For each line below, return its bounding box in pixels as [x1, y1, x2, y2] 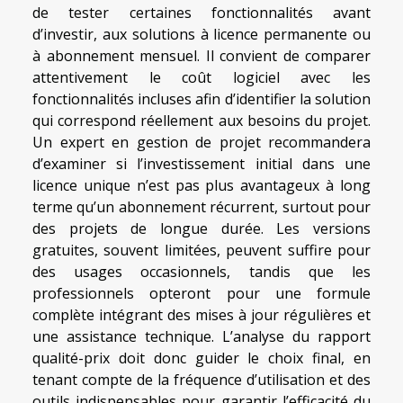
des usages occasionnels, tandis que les [32, 261, 371, 282]
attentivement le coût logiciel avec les [32, 67, 371, 87]
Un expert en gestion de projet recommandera [32, 131, 371, 152]
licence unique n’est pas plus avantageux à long [32, 175, 371, 195]
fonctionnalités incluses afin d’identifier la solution [32, 88, 371, 109]
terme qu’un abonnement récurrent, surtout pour [32, 196, 371, 217]
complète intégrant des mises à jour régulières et [32, 304, 371, 325]
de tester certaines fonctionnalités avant [32, 2, 371, 22]
